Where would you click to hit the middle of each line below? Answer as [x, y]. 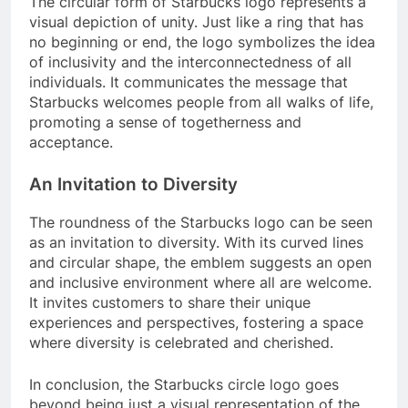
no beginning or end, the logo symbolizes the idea [202, 41]
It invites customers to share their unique [170, 302]
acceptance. [71, 142]
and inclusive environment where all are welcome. [200, 282]
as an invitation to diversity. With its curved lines [196, 242]
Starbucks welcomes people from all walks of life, [201, 102]
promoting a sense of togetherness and [165, 122]
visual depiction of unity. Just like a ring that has [196, 21]
